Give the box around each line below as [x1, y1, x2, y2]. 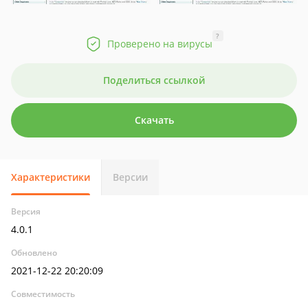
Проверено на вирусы [107, 37, 212, 50]
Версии [113, 170, 148, 184]
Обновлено [11, 247, 57, 258]
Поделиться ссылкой [103, 74, 205, 87]
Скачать [134, 113, 174, 126]
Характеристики [11, 170, 90, 184]
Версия [11, 206, 41, 217]
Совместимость [11, 288, 75, 300]
